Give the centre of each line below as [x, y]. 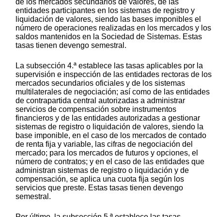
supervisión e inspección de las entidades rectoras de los [114, 75]
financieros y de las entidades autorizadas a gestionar [108, 118]
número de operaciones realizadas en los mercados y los [113, 28]
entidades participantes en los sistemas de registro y [105, 11]
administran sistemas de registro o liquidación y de [102, 170]
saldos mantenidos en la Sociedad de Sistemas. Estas [109, 37]
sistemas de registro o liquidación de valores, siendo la [109, 127]
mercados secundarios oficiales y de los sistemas [100, 83]
